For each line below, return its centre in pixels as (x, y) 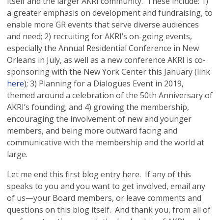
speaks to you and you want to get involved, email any (106, 186)
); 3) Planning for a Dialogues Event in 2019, (104, 83)
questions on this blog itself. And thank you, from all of (109, 210)
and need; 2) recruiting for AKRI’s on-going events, (99, 36)
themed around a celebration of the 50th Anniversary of (110, 95)
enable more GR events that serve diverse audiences (103, 25)
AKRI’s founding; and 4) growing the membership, (98, 107)
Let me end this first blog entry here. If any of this (99, 174)
